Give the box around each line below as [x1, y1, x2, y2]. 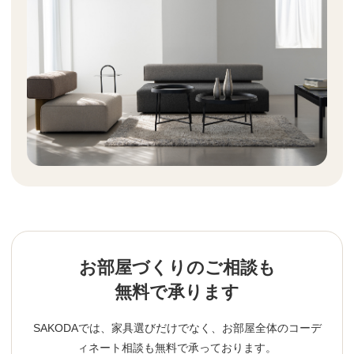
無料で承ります [115, 282, 239, 303]
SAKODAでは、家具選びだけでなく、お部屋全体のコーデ [32, 322, 322, 335]
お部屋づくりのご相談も [78, 258, 276, 278]
